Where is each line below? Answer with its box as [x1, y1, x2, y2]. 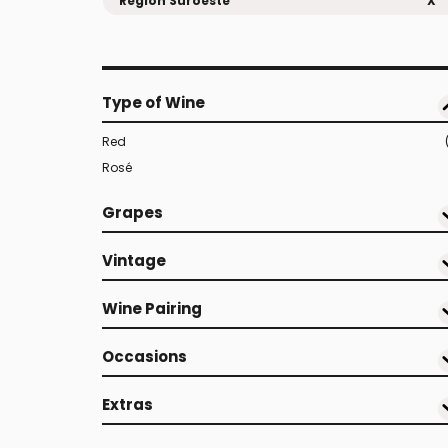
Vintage [102, 250, 166, 271]
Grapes [102, 202, 163, 223]
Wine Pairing [102, 298, 202, 319]
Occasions [102, 346, 187, 367]
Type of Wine [102, 92, 205, 113]
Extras [102, 394, 153, 415]
